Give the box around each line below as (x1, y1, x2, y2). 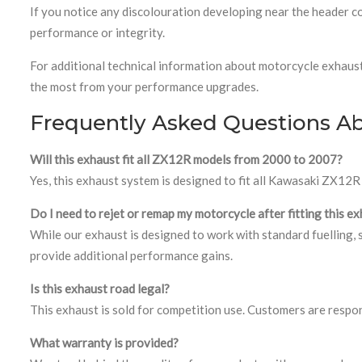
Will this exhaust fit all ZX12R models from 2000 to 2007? (30, 151, 343, 166)
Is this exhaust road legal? (30, 280, 170, 296)
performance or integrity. (30, 24, 165, 40)
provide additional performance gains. (30, 247, 233, 263)
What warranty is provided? (30, 335, 179, 350)
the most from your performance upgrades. (30, 78, 259, 94)
